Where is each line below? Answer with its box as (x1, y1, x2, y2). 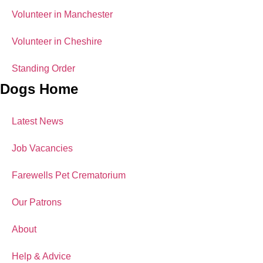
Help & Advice (12, 251, 71, 261)
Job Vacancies (12, 143, 73, 153)
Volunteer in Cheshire (12, 36, 102, 46)
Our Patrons (12, 197, 62, 207)
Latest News (12, 116, 63, 126)
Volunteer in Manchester (12, 9, 113, 19)
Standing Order (12, 63, 75, 73)
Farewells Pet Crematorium (12, 170, 126, 180)
